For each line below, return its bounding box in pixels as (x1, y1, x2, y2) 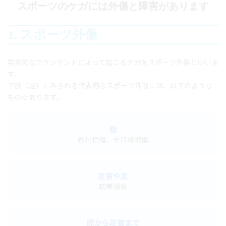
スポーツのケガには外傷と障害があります (17, 1, 209, 12)
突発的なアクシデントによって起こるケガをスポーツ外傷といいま (8, 58, 218, 67)
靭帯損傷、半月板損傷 (78, 136, 148, 145)
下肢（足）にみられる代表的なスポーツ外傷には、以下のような (8, 81, 212, 90)
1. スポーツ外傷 (8, 27, 97, 41)
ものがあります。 (8, 93, 64, 102)
